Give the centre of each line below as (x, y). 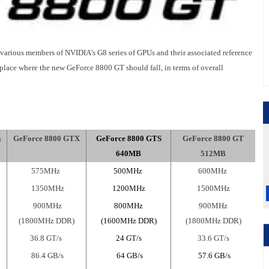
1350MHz (47, 188)
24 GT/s (128, 238)
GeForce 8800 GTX (47, 138)
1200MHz (128, 188)
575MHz (47, 171)
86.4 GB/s (47, 255)
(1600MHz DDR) (128, 221)
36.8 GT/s (47, 238)
